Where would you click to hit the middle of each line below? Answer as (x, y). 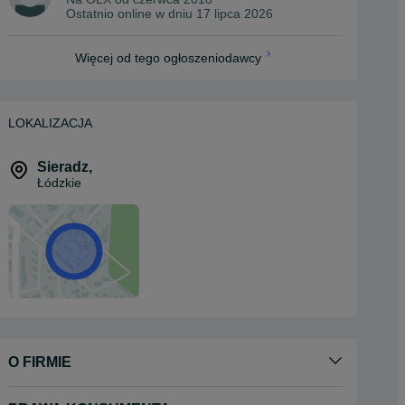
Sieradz (63, 166)
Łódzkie (59, 182)
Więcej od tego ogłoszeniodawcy (168, 57)
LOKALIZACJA (50, 122)
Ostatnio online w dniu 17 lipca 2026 (170, 13)
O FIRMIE (40, 362)
